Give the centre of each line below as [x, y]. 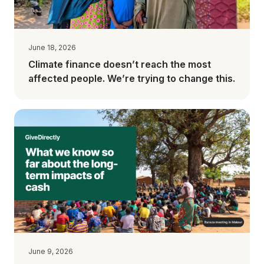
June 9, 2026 [51, 251]
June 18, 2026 [52, 47]
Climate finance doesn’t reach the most [120, 64]
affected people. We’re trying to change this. [132, 78]
